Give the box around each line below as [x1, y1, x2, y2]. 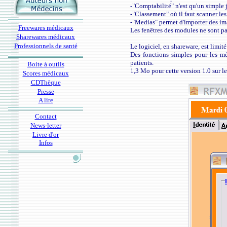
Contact [34, 112, 57, 120]
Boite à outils [27, 60, 64, 68]
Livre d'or [32, 131, 59, 138]
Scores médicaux [22, 69, 69, 77]
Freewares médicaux [18, 24, 73, 31]
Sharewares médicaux [16, 33, 75, 41]
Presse [37, 88, 54, 95]
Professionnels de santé [14, 42, 78, 50]
